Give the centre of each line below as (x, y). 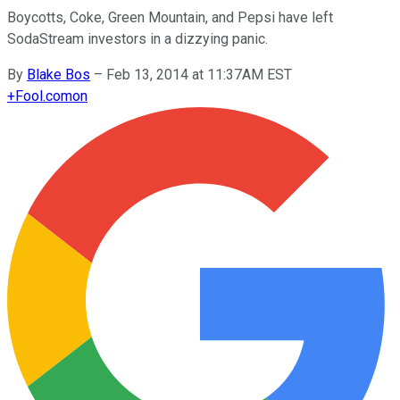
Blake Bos (58, 74)
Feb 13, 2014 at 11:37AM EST (199, 74)
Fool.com (44, 96)
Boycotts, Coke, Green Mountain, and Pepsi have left (170, 17)
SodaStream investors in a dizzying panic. (137, 38)
